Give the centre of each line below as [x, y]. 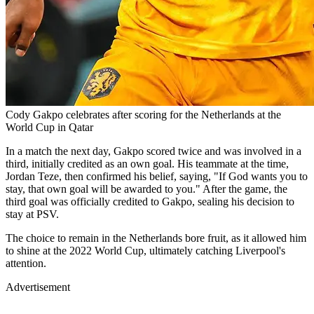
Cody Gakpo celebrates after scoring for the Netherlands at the [143, 114]
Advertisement [38, 287]
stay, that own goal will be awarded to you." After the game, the [146, 189]
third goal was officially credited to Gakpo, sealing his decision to [150, 201]
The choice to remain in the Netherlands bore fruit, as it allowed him [156, 238]
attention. [26, 263]
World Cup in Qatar [49, 127]
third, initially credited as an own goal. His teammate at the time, [147, 163]
